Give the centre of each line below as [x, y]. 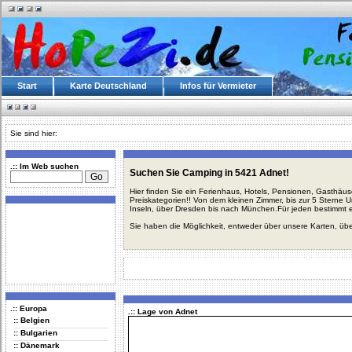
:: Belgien [31, 320]
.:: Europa [29, 308]
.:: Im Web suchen [44, 166]
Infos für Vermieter [218, 86]
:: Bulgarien [35, 333]
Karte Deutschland [108, 86]
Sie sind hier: [34, 133]
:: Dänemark [37, 345]
